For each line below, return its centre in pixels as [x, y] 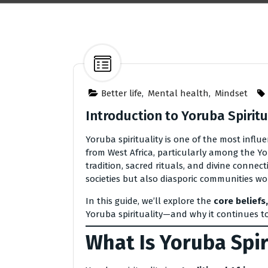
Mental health [178, 93]
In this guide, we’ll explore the [150, 201]
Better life [121, 93]
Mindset [231, 93]
